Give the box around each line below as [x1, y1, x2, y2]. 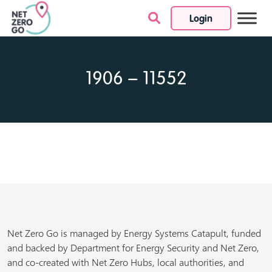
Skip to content [138, 20, 201, 33]
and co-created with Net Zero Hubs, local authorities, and [7, 256, 244, 269]
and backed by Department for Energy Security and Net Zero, [7, 241, 259, 254]
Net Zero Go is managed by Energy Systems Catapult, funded [7, 226, 261, 240]
